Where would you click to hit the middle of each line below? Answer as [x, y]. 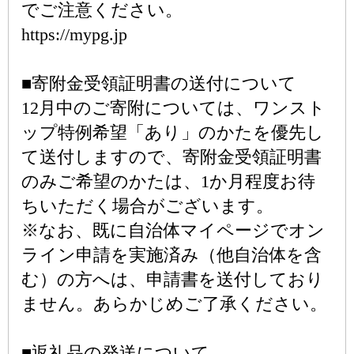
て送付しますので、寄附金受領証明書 [171, 157]
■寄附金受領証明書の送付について [159, 83]
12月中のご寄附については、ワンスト [173, 108]
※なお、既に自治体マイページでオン [173, 230]
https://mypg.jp [74, 34]
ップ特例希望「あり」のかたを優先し [173, 132]
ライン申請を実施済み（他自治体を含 [171, 255]
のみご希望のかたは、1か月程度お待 [168, 181]
